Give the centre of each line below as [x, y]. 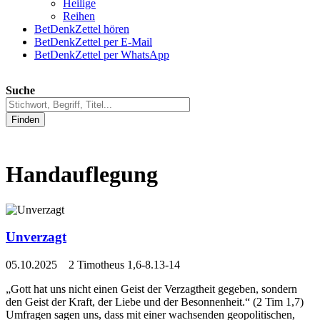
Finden [25, 120]
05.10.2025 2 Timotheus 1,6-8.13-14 [93, 265]
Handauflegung [82, 175]
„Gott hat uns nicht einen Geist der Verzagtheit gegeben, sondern [151, 289]
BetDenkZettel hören [82, 29]
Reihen [79, 16]
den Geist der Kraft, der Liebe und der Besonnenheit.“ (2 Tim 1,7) [155, 302]
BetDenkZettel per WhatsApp [102, 55]
